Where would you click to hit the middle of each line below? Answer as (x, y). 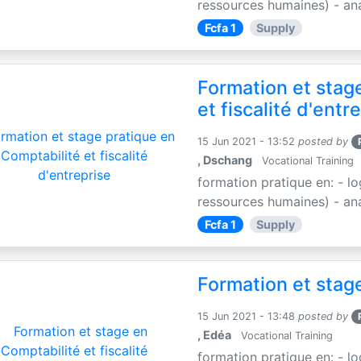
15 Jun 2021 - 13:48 (247, 316)
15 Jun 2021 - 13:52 (247, 141)
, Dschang (225, 160)
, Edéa (215, 334)
